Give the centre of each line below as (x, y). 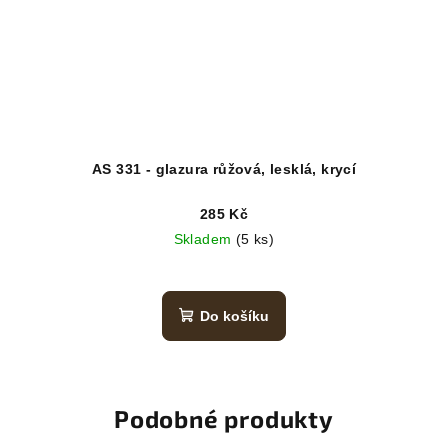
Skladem (204, 238)
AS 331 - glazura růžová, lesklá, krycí (224, 168)
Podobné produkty (224, 418)
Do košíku (234, 315)
